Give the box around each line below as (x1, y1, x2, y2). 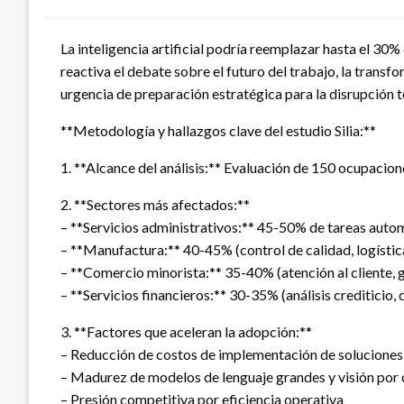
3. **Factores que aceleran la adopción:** (60, 322, 312, 340)
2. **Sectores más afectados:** (60, 195, 250, 213)
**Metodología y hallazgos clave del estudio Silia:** (60, 121, 376, 139)
